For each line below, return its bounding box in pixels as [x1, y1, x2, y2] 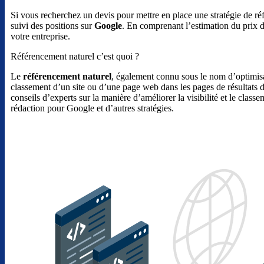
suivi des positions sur [11, 21, 94, 31]
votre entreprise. [11, 31, 70, 42]
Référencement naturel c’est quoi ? [11, 51, 139, 62]
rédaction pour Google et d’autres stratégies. [11, 103, 174, 114]
